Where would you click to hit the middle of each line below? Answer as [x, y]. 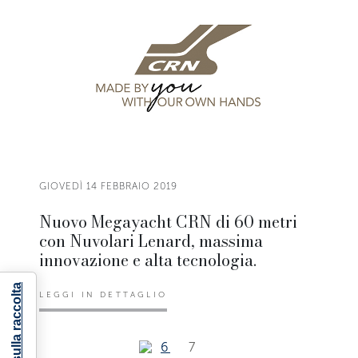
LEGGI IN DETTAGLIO [103, 295]
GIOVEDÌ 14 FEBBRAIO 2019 [109, 187]
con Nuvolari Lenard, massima [151, 241]
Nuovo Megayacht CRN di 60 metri [169, 222]
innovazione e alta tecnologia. [148, 261]
